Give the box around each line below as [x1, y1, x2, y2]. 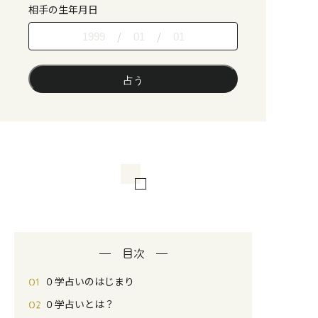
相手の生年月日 [28, 2, 98, 17]
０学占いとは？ [45, 297, 114, 312]
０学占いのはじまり [45, 274, 134, 289]
